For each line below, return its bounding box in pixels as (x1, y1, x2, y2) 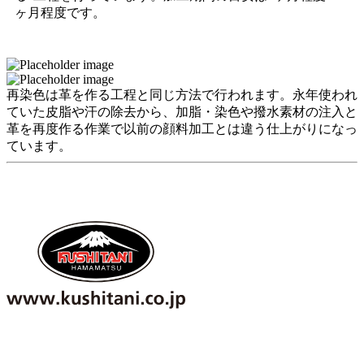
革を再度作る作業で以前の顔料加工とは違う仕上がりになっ (6, 121, 357, 136)
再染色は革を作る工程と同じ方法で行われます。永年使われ (6, 87, 357, 102)
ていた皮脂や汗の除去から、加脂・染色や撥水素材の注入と (6, 104, 357, 119)
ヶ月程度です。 (15, 5, 106, 19)
